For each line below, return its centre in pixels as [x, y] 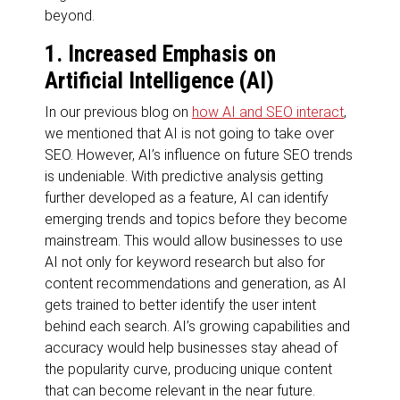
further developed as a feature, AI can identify [187, 197]
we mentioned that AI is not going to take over [189, 133]
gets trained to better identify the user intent [180, 304]
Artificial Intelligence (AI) [159, 80]
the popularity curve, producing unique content [188, 369]
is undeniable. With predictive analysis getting [184, 176]
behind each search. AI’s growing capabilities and [197, 326]
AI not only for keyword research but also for [185, 262]
